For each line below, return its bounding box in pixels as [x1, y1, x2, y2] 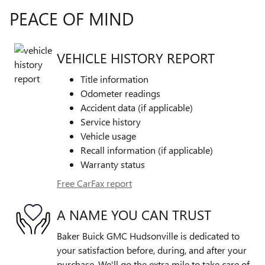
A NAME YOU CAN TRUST [57, 205, 211, 224]
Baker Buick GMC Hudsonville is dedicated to [57, 230, 240, 243]
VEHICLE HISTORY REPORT [57, 48, 215, 67]
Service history [80, 115, 141, 128]
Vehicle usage [80, 130, 136, 143]
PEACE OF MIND [9, 7, 134, 31]
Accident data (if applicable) [80, 101, 193, 114]
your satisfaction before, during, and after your [57, 244, 247, 257]
